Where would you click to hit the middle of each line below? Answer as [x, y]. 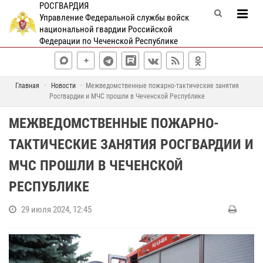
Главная [27, 86]
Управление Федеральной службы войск [114, 18]
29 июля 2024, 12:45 [56, 210]
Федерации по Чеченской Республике [108, 41]
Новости [63, 86]
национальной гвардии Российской [106, 29]
